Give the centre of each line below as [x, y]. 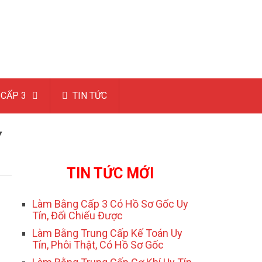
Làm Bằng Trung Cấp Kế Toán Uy [107, 233]
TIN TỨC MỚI [110, 174]
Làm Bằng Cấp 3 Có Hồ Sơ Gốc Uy [110, 204]
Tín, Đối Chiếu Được [77, 216]
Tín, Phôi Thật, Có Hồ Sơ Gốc [98, 245]
